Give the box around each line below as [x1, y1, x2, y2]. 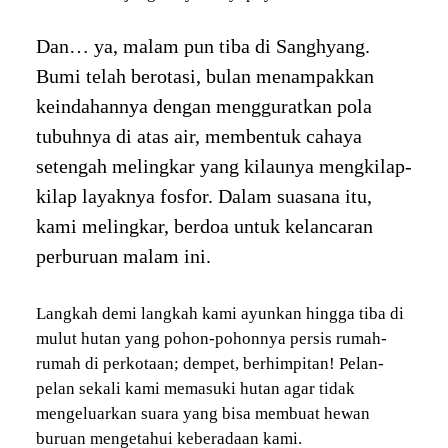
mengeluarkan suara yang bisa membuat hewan [35, 403, 370, 423]
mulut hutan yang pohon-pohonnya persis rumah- [35, 328, 387, 348]
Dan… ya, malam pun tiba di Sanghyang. [35, 34, 370, 57]
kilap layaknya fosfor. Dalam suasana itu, [35, 184, 372, 207]
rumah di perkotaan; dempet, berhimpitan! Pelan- [35, 353, 384, 373]
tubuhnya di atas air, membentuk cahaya [35, 124, 362, 147]
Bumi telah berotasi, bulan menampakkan [35, 64, 374, 87]
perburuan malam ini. [35, 244, 211, 267]
